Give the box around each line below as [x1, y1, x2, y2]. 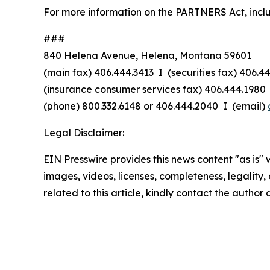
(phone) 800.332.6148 [43, 100, 143, 112]
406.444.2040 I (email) [153, 100, 268, 112]
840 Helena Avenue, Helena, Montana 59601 [43, 49, 251, 61]
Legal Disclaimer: [43, 127, 124, 139]
